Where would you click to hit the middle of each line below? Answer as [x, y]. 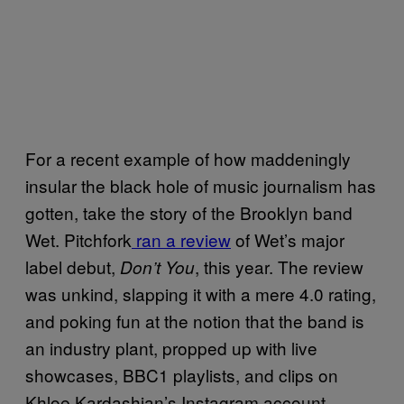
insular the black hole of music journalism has [201, 185]
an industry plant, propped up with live [171, 348]
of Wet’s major [288, 239]
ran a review [181, 239]
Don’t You [157, 267]
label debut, [73, 266]
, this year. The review [279, 266]
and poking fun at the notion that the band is [195, 321]
